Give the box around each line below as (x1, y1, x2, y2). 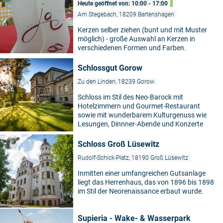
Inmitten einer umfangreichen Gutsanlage (78, 169, 206, 178)
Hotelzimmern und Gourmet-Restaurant (78, 102, 200, 111)
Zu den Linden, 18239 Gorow (78, 78, 154, 86)
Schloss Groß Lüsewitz (78, 139, 159, 149)
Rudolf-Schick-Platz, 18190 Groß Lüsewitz (78, 154, 188, 162)
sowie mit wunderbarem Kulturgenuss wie (78, 111, 207, 119)
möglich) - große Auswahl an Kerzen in (78, 35, 195, 43)
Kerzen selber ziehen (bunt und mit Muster (78, 26, 207, 34)
